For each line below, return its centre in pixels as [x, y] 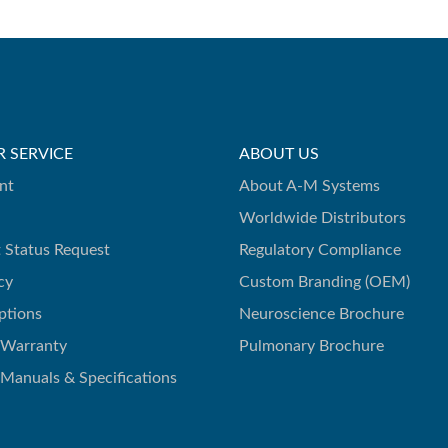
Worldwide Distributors [322, 218]
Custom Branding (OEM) [324, 282]
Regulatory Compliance [320, 250]
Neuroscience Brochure [321, 314]
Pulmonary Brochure [311, 346]
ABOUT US [279, 154]
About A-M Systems [309, 186]
